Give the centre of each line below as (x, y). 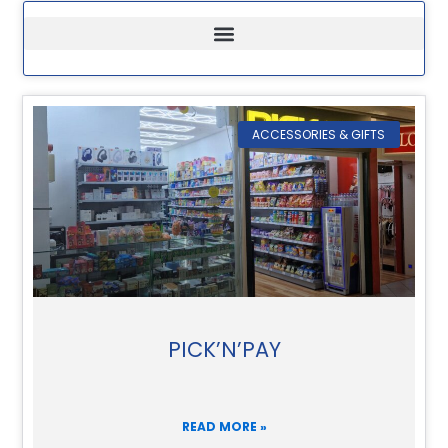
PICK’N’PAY (224, 349)
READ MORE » (224, 426)
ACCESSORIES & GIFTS (319, 134)
